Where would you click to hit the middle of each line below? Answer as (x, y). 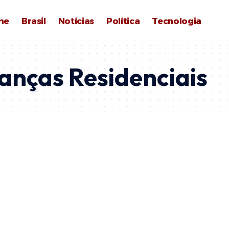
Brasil (33, 21)
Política (123, 21)
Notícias (76, 21)
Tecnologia (177, 21)
